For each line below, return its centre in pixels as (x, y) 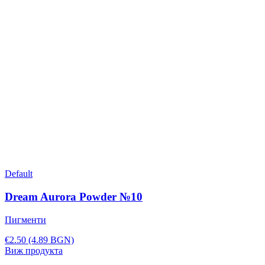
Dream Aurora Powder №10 (74, 196)
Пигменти (25, 219)
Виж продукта (34, 250)
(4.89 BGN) (51, 240)
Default (19, 174)
